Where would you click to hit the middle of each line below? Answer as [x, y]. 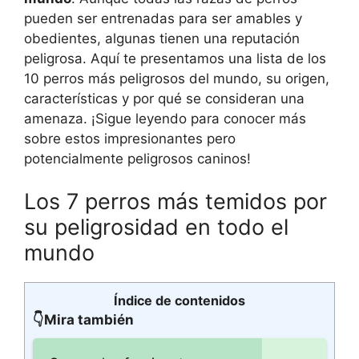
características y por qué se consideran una [164, 98]
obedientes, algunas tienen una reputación [162, 38]
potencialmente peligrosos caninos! [137, 158]
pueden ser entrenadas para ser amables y [163, 18]
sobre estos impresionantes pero [130, 138]
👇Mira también [83, 320]
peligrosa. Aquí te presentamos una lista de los [175, 58]
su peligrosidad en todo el [156, 227]
